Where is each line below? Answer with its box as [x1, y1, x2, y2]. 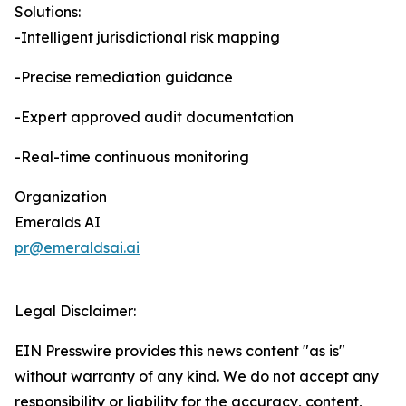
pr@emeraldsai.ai [14, 238, 140, 257]
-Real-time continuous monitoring [14, 148, 249, 167]
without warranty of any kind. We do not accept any [14, 367, 379, 386]
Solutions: [14, 3, 81, 22]
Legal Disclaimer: [14, 302, 136, 321]
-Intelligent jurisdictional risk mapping [14, 28, 280, 47]
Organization [14, 188, 107, 207]
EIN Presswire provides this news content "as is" [14, 342, 345, 361]
